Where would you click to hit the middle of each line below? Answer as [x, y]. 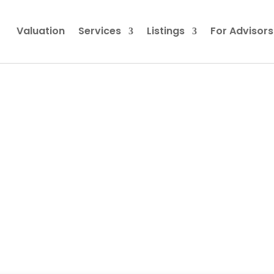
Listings [165, 31]
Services [99, 31]
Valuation [40, 31]
